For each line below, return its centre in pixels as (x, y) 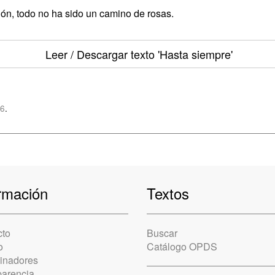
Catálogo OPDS (182, 246)
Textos (168, 193)
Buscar (162, 233)
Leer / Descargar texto (100, 54)
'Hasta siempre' (193, 54)
